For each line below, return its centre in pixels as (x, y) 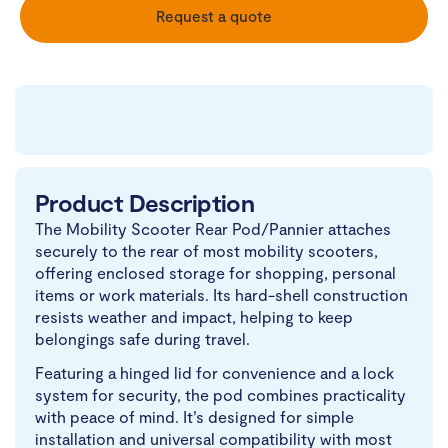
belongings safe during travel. (142, 339)
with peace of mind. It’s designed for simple (194, 417)
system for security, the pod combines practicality (220, 395)
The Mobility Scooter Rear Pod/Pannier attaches (213, 229)
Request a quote (214, 16)
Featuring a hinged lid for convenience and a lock (214, 373)
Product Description (145, 203)
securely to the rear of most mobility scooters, (206, 251)
